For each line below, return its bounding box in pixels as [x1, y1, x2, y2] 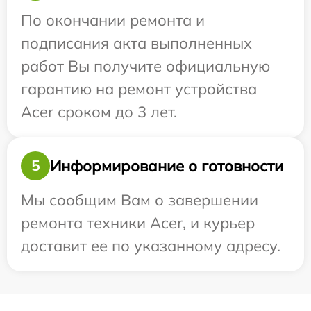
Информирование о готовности [50, 155, 283, 176]
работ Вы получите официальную [21, 56, 270, 76]
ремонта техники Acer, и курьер [21, 213, 255, 233]
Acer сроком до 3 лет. [21, 102, 177, 121]
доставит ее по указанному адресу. [21, 236, 280, 255]
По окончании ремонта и [21, 10, 205, 30]
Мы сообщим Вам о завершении [21, 190, 258, 210]
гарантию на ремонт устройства [21, 79, 257, 99]
